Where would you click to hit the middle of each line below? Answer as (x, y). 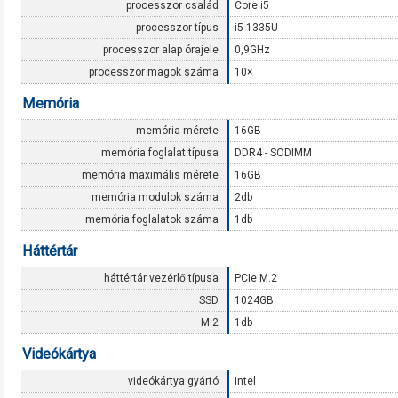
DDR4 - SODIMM (273, 153)
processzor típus (177, 28)
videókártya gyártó (173, 381)
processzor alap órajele (161, 50)
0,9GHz (252, 50)
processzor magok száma (154, 72)
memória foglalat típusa (160, 153)
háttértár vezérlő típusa (161, 278)
